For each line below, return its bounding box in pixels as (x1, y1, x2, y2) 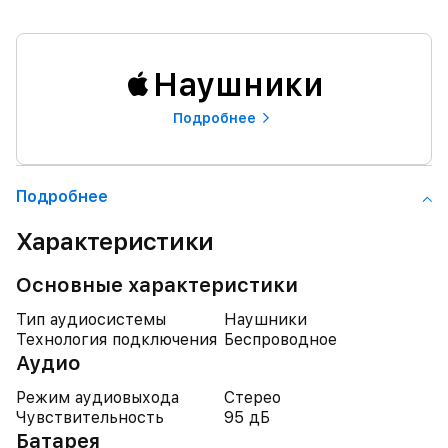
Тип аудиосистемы (16, 310, 166, 329)
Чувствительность (16, 408, 164, 427)
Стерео (224, 388, 281, 407)
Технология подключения (16, 330, 217, 349)
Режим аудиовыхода (16, 388, 179, 407)
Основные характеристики (16, 273, 298, 297)
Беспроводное (224, 330, 337, 349)
